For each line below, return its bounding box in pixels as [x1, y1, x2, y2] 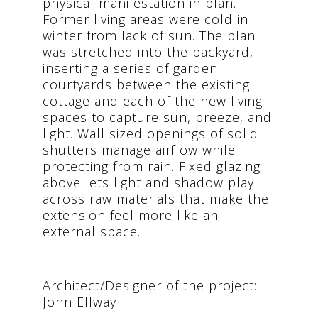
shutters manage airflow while [43, 141, 236, 158]
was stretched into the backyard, [43, 43, 253, 60]
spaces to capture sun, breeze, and [43, 108, 272, 126]
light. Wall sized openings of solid [43, 124, 258, 142]
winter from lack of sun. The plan [43, 26, 256, 44]
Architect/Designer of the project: [43, 276, 257, 294]
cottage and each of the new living [43, 92, 263, 109]
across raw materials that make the [43, 190, 269, 207]
